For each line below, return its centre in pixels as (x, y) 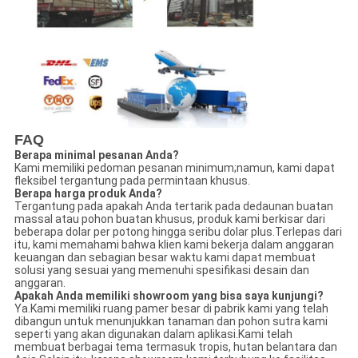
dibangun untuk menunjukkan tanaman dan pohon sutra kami (171, 322)
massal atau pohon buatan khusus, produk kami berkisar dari (169, 219)
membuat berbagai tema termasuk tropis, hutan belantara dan (175, 347)
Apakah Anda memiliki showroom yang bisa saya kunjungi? (169, 296)
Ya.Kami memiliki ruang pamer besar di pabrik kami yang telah (171, 309)
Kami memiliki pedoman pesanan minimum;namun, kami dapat (174, 168)
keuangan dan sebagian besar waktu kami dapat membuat (165, 258)
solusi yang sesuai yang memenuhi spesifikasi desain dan (161, 270)
